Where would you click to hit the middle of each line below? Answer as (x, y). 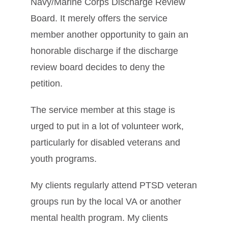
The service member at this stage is (103, 110)
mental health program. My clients (99, 218)
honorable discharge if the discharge (104, 51)
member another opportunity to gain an (109, 35)
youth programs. (64, 159)
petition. (47, 84)
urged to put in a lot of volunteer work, (107, 126)
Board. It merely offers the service (99, 19)
